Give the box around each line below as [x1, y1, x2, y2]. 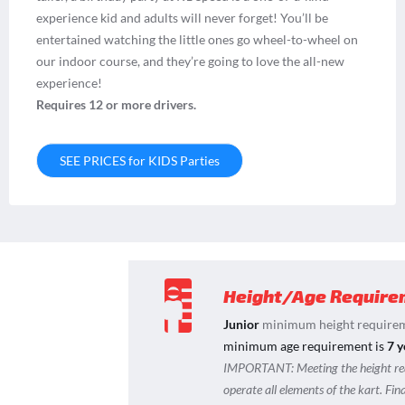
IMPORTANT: [223, 359, 294, 375]
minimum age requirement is [223, 337, 387, 353]
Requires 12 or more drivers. [36, 96, 199, 112]
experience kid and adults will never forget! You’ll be [36, 9, 328, 25]
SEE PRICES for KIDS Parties [60, 152, 220, 168]
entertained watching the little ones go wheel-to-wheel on [36, 31, 358, 47]
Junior [223, 316, 259, 332]
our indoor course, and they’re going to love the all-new [36, 52, 344, 69]
